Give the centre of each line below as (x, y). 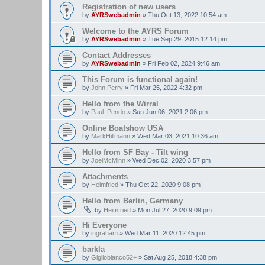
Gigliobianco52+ (114, 257)
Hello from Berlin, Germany (132, 201)
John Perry (107, 88)
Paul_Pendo (108, 112)
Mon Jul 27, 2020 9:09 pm (175, 210)
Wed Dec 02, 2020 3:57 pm (172, 160)
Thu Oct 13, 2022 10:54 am (187, 15)
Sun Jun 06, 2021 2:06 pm (170, 112)
